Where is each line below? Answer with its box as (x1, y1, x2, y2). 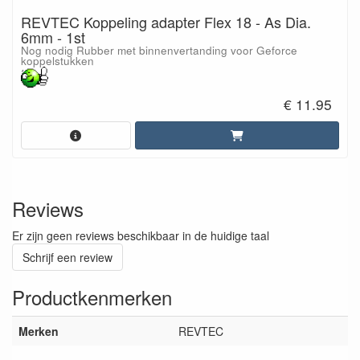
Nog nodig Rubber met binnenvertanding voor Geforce (21, 42, 297, 58)
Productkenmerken (12, 283, 172, 311)
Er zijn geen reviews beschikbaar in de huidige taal (12, 227, 269, 243)
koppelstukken (21, 52, 94, 68)
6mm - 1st (21, 26, 85, 47)
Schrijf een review (22, 249, 112, 265)
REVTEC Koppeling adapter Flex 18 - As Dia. (21, 10, 311, 32)
